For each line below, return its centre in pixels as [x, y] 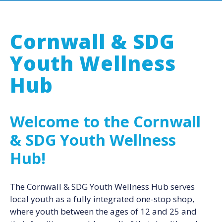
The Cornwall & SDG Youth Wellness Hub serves [102, 186]
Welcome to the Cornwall [105, 121]
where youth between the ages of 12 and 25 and [103, 211]
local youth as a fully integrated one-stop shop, [102, 199]
